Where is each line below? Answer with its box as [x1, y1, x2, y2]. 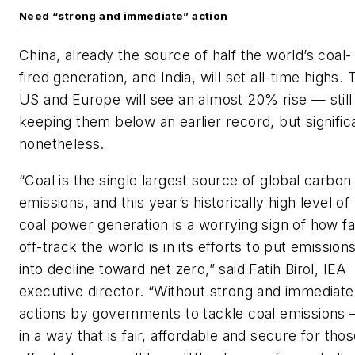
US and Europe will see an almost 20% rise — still [19, 91, 353, 109]
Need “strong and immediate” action [19, 10, 228, 23]
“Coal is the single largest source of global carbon [19, 172, 352, 189]
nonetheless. [19, 136, 105, 153]
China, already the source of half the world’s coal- [19, 47, 352, 64]
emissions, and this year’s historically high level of [19, 194, 350, 211]
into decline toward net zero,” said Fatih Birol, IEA [19, 261, 347, 277]
